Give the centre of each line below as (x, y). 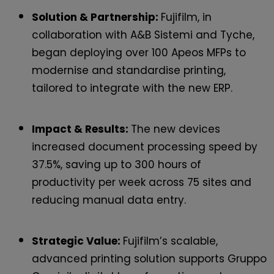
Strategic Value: (77, 241)
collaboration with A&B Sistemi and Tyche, (143, 35)
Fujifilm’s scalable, (170, 241)
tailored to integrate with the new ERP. (132, 88)
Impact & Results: (81, 129)
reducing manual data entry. (109, 200)
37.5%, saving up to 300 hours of (117, 164)
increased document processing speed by (145, 146)
